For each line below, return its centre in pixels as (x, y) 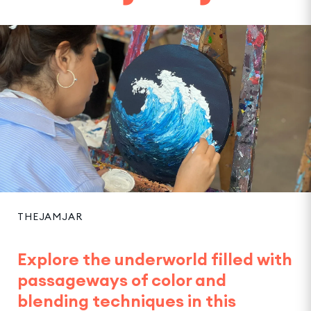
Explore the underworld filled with (155, 259)
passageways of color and (122, 279)
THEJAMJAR (50, 216)
